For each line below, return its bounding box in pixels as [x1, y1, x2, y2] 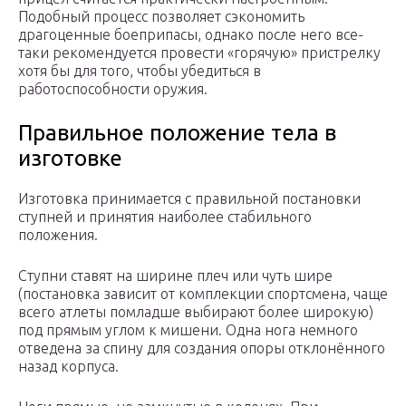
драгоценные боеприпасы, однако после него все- [18, 26, 363, 43]
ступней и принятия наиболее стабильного [18, 208, 312, 226]
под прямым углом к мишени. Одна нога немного [18, 322, 358, 339]
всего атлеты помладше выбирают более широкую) [18, 304, 373, 321]
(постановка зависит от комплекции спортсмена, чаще [18, 285, 388, 303]
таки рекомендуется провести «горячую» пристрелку [18, 44, 381, 62]
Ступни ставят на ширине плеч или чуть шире [18, 267, 333, 285]
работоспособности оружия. [18, 81, 208, 98]
